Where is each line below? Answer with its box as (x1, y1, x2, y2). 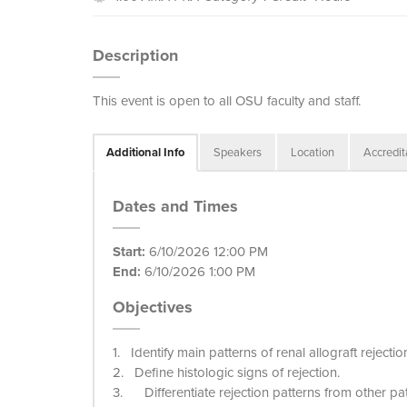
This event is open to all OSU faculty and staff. (93, 91, 361, 111)
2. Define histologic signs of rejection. (113, 362, 340, 382)
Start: (113, 242, 145, 262)
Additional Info (106, 144, 184, 161)
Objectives (113, 295, 193, 319)
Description (93, 44, 178, 67)
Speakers (213, 144, 262, 161)
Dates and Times (113, 194, 238, 218)
